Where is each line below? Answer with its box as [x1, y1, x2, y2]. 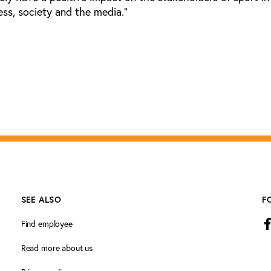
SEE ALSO [21, 194, 62, 206]
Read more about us [21, 243, 93, 254]
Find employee [21, 218, 73, 230]
